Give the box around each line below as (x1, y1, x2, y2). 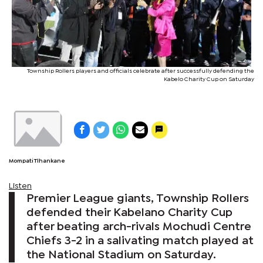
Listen (9, 182, 32, 190)
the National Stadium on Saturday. (26, 249, 216, 260)
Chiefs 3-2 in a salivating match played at (26, 235, 254, 246)
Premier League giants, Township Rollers (26, 193, 249, 204)
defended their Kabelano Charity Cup (26, 207, 232, 218)
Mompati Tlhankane (9, 158, 65, 164)
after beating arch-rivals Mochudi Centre (26, 221, 251, 232)
